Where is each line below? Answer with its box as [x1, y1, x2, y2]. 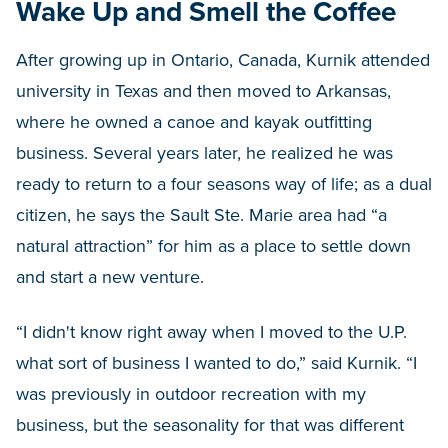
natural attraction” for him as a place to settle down [16, 235, 411, 258]
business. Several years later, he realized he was [16, 142, 393, 165]
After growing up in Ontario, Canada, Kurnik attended [16, 49, 430, 72]
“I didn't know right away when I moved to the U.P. [16, 321, 407, 344]
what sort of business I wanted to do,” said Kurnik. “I [16, 352, 417, 375]
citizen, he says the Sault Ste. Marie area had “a [16, 204, 387, 227]
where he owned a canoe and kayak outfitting [16, 111, 372, 134]
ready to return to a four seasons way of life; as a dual [16, 173, 432, 196]
